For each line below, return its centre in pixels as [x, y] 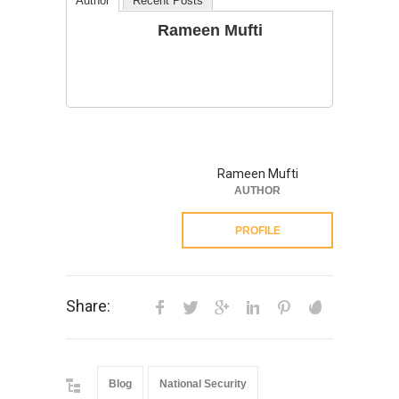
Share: [88, 306]
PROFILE [257, 231]
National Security [203, 384]
